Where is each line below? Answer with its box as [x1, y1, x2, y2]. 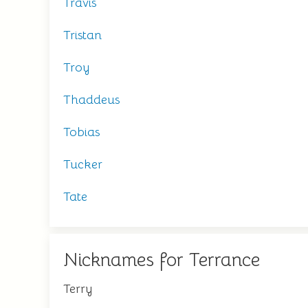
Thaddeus [63, 92, 120, 107]
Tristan [63, 27, 102, 43]
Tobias [63, 124, 100, 140]
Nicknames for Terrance [63, 248, 260, 272]
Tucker [63, 157, 102, 172]
